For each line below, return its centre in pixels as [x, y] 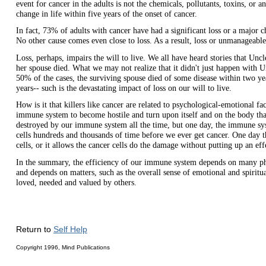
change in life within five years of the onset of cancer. [107, 13]
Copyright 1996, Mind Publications [63, 247]
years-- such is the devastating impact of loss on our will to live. [125, 88]
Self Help [70, 229]
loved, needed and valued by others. [76, 182]
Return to [34, 229]
